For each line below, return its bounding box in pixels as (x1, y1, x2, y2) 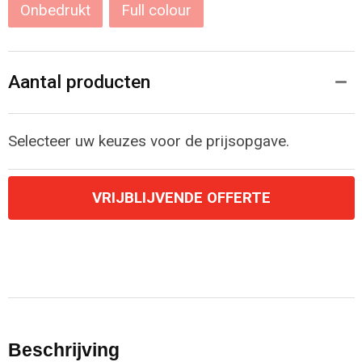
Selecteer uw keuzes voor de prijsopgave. (7, 132, 289, 150)
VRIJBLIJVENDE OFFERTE (91, 188, 271, 207)
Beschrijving (7, 339, 120, 360)
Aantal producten (7, 70, 150, 93)
